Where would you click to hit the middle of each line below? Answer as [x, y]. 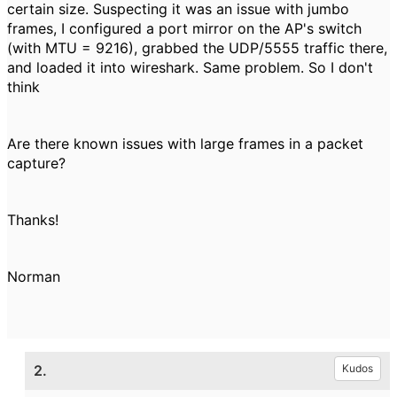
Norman [34, 276]
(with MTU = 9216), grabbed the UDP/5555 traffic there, [197, 48]
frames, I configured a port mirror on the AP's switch [184, 28]
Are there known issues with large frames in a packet [185, 144]
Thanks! [33, 220]
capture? [36, 163]
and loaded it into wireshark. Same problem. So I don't [190, 67]
